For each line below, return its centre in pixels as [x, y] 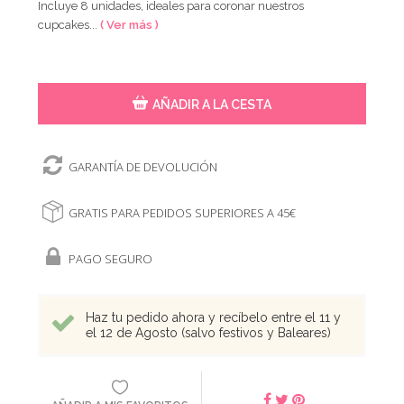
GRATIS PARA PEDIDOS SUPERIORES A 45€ [183, 212]
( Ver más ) [130, 24]
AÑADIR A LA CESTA [211, 104]
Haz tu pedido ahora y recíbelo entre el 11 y [214, 317]
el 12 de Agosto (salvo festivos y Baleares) [209, 332]
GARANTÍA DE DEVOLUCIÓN [143, 166]
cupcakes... [69, 24]
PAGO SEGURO [111, 258]
